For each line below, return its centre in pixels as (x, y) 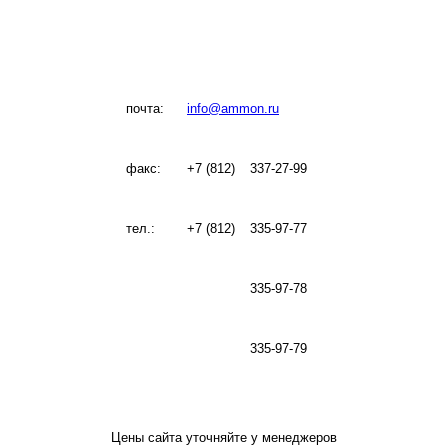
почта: (145, 109)
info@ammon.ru (233, 109)
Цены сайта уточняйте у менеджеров (224, 438)
